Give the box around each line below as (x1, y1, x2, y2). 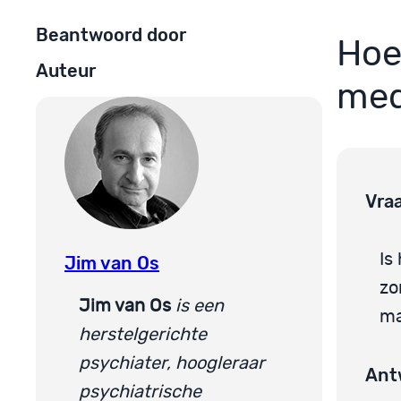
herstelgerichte (79, 325, 207, 344)
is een (175, 296, 224, 315)
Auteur (36, 60, 96, 82)
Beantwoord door (36, 23, 186, 46)
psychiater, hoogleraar (79, 354, 265, 372)
